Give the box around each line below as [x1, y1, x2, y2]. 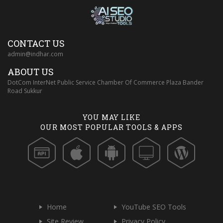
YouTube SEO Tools [121, 202, 186, 212]
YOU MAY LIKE [83, 112, 140, 122]
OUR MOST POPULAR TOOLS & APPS [40, 122, 183, 132]
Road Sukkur [7, 87, 42, 96]
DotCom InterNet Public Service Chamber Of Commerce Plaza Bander [7, 78, 204, 87]
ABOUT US [7, 66, 54, 78]
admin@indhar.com [7, 50, 63, 59]
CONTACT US [7, 37, 65, 50]
